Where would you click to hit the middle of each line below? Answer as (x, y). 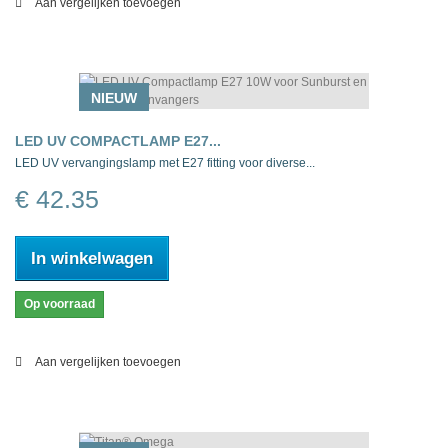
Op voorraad (59, 304)
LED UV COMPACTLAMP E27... (118, 141)
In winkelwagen (92, 259)
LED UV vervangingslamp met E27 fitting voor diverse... (165, 163)
